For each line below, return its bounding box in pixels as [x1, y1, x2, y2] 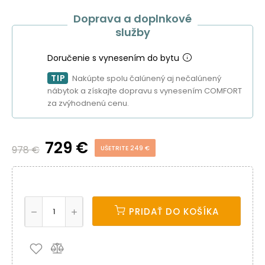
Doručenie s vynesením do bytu [47, 51, 179, 64]
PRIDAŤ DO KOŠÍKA [128, 205, 219, 218]
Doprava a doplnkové [73, 11, 192, 26]
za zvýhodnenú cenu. [47, 98, 129, 109]
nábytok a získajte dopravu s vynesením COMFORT [47, 85, 242, 96]
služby [115, 25, 150, 40]
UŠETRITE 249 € [101, 144, 150, 153]
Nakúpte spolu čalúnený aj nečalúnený [72, 73, 222, 84]
